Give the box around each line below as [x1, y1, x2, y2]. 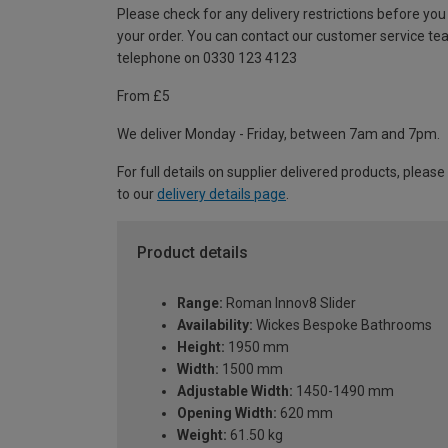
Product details [137, 243, 248, 263]
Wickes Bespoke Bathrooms [253, 316, 432, 333]
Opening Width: [177, 404, 277, 421]
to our [117, 186, 157, 203]
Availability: [177, 316, 253, 333]
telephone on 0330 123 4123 [117, 50, 297, 67]
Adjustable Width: [177, 382, 293, 399]
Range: [177, 294, 223, 311]
